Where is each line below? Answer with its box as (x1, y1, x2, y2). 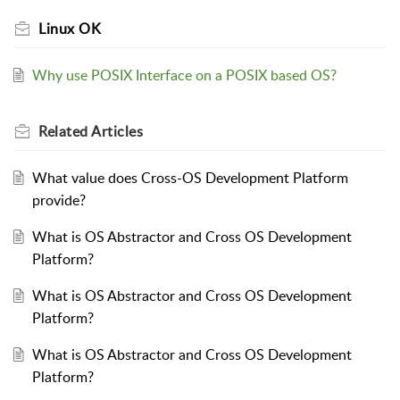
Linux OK (38, 18, 101, 38)
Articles (91, 121, 143, 141)
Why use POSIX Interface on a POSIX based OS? (31, 64, 337, 85)
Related (38, 121, 91, 141)
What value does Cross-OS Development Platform (31, 167, 348, 187)
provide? (31, 189, 86, 210)
